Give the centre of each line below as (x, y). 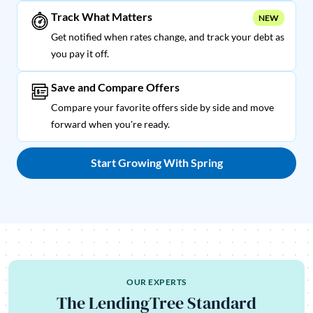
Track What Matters (102, 16)
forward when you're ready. (110, 124)
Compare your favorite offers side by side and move (162, 107)
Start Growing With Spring (156, 163)
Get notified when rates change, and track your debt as (168, 36)
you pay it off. (80, 53)
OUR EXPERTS (156, 282)
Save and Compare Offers (115, 87)
